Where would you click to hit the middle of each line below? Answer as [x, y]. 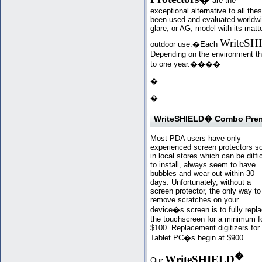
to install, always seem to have [203, 165]
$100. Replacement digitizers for [205, 228]
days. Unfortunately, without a [201, 182]
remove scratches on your [194, 200]
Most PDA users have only [196, 139]
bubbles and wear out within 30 [202, 174]
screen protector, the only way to [206, 191]
